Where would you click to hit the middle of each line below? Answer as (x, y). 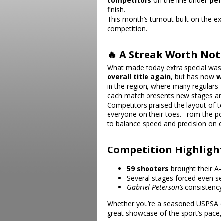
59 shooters (148, 168)
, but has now (193, 77)
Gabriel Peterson (153, 187)
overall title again (139, 77)
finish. (116, 10)
